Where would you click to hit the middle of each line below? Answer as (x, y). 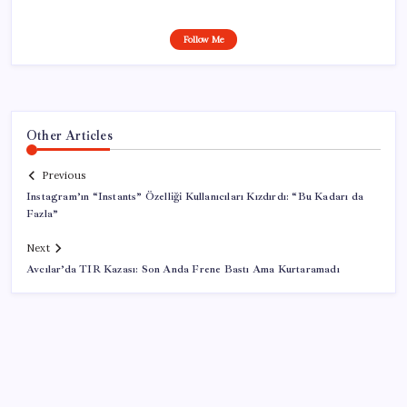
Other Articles (69, 135)
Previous (64, 176)
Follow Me (203, 39)
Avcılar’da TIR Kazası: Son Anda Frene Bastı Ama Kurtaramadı (183, 270)
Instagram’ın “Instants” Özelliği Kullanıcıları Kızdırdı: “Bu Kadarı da (195, 197)
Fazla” (43, 214)
